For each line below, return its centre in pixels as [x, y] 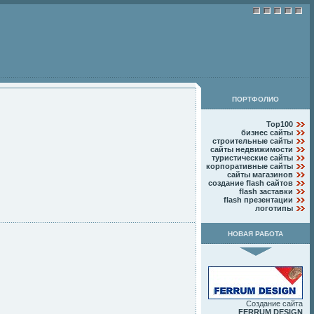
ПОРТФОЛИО [255, 99]
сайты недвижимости [252, 149]
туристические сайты [252, 158]
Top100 [280, 124]
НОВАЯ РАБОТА [255, 234]
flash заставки [266, 191]
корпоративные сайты [250, 166]
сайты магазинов [260, 175]
